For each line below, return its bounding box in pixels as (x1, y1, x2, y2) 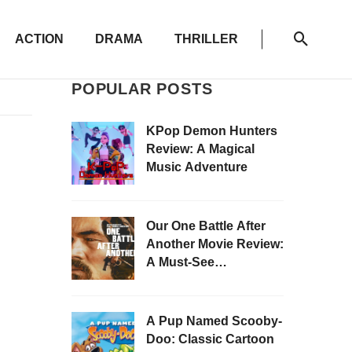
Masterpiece (146, 273, 218, 287)
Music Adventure (146, 160, 247, 174)
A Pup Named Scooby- (146, 314, 282, 328)
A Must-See (146, 255, 214, 269)
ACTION (15, 32, 64, 46)
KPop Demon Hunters (146, 124, 277, 137)
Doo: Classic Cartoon (146, 332, 274, 346)
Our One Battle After (146, 219, 266, 233)
